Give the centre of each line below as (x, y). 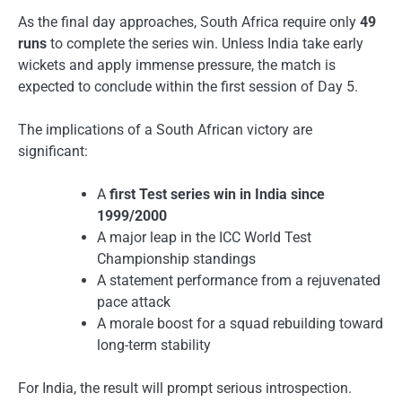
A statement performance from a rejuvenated (239, 280)
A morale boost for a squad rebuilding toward (240, 323)
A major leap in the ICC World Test (204, 237)
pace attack (134, 301)
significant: (53, 151)
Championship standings (176, 258)
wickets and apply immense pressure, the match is (177, 65)
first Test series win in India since (217, 194)
